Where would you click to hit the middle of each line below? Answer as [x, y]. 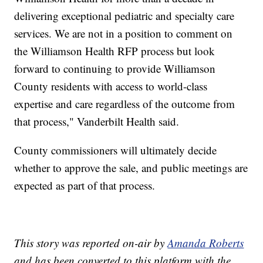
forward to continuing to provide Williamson [115, 69]
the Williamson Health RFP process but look [115, 51]
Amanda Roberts [206, 243]
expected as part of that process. [85, 186]
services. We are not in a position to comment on [124, 33]
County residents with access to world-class [111, 86]
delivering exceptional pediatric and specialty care [124, 16]
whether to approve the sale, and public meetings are [131, 168]
